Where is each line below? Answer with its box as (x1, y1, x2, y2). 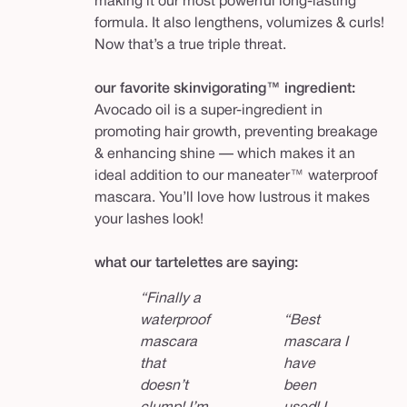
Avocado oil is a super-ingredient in (94, 104, 323, 118)
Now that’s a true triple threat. (94, 39, 286, 53)
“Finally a (140, 293, 201, 306)
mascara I (283, 336, 348, 350)
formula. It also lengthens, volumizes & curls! (94, 17, 384, 31)
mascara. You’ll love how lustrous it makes (94, 192, 370, 205)
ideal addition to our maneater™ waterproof (94, 170, 378, 184)
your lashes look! (94, 213, 203, 227)
